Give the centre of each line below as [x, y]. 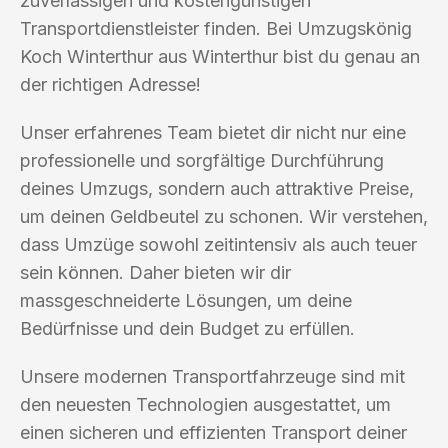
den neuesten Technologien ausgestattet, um [205, 404]
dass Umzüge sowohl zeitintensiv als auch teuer [218, 244]
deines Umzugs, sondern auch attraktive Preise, [217, 188]
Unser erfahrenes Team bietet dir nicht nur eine [213, 132]
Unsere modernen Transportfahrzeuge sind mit [212, 376]
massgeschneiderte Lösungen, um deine [186, 300]
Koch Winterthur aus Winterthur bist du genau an [220, 56]
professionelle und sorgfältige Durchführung [202, 160]
